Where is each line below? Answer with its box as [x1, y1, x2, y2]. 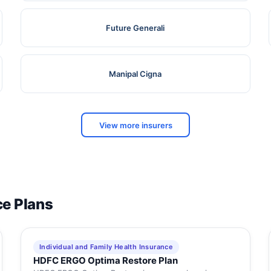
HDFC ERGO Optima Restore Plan [33, 255, 178, 267]
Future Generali [106, 23, 165, 33]
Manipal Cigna [109, 69, 162, 79]
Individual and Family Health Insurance [39, 243, 174, 252]
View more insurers [99, 120, 172, 130]
